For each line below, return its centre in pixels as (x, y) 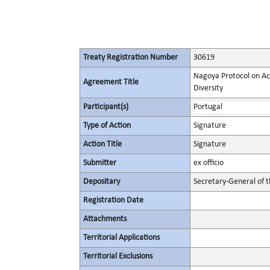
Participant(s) (106, 107)
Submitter (100, 163)
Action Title (102, 144)
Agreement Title (111, 82)
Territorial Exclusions (118, 256)
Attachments (105, 219)
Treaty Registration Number (130, 58)
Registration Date (113, 200)
